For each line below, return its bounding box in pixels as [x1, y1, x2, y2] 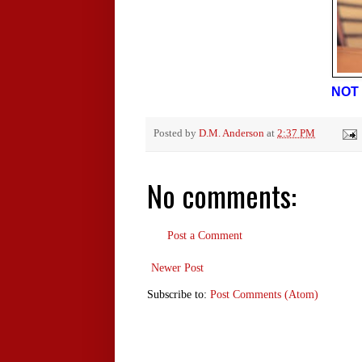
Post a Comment [167, 229, 242, 242]
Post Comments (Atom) [210, 288, 318, 301]
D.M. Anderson [199, 128, 264, 140]
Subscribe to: [147, 288, 210, 301]
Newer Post [151, 262, 204, 275]
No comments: [147, 174, 297, 217]
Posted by [154, 128, 199, 140]
